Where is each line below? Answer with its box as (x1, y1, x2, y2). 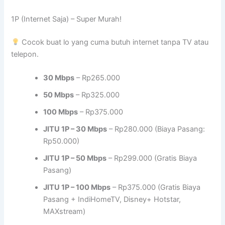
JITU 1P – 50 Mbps (43, 154, 107, 163)
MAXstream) (43, 207, 86, 216)
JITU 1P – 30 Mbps (43, 125, 107, 134)
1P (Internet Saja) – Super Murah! (11, 14, 122, 24)
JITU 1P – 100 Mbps (43, 183, 111, 192)
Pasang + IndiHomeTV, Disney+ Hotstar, (43, 195, 181, 204)
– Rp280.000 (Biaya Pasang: (107, 125, 205, 134)
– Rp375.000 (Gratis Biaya (110, 183, 201, 192)
